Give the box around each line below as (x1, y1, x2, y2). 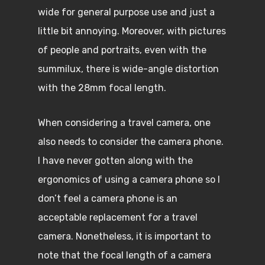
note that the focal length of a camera (38, 250, 211, 261)
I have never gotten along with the (38, 155, 193, 166)
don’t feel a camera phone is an (38, 193, 177, 204)
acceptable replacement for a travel (38, 212, 198, 223)
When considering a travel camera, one (38, 117, 211, 128)
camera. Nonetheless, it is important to (38, 231, 211, 242)
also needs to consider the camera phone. (38, 136, 224, 147)
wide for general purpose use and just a (38, 7, 215, 18)
